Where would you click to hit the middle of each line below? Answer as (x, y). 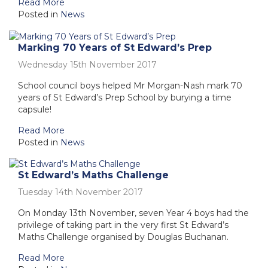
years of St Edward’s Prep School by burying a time (125, 97)
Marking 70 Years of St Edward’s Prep (115, 47)
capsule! (35, 109)
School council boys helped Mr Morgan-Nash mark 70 (130, 85)
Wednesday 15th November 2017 (87, 64)
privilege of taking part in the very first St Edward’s (123, 225)
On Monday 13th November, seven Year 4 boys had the (133, 213)
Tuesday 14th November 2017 (80, 192)
